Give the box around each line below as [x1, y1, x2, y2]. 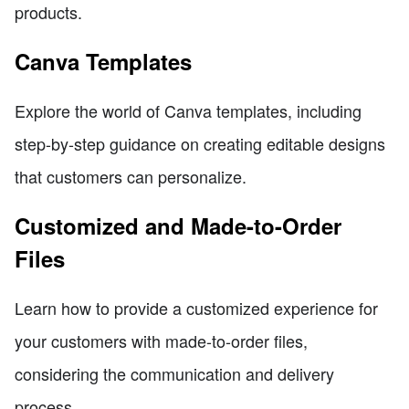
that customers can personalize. [15, 163, 246, 188]
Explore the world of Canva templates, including [15, 98, 362, 122]
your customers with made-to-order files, [15, 328, 308, 352]
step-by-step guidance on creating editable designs [15, 131, 385, 155]
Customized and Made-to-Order [15, 209, 341, 241]
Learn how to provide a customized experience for [15, 295, 378, 320]
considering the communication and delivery [15, 361, 334, 385]
